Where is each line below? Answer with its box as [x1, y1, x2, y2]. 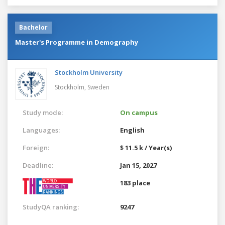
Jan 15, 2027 [120, 160, 157, 170]
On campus [120, 107, 158, 117]
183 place [120, 178, 150, 187]
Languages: [23, 125, 60, 135]
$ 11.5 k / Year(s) [120, 143, 172, 152]
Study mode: [23, 107, 63, 117]
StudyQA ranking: [23, 202, 79, 211]
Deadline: [23, 160, 53, 170]
